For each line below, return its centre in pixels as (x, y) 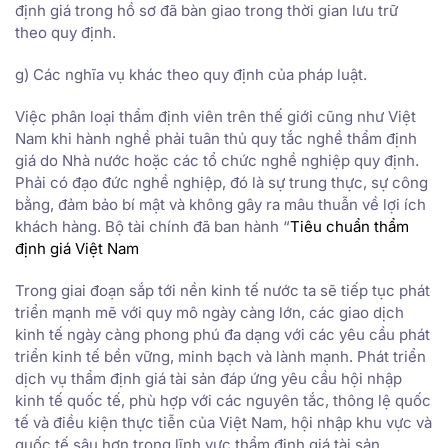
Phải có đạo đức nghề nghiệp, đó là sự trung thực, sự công (221, 182)
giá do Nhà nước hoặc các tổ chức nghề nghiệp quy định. (217, 160)
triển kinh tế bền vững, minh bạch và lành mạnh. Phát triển (220, 356)
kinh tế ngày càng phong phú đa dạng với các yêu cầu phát (222, 334)
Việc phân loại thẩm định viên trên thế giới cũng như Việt (215, 116)
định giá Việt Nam (77, 248)
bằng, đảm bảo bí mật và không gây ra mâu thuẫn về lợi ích (220, 204)
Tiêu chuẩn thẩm (349, 226)
